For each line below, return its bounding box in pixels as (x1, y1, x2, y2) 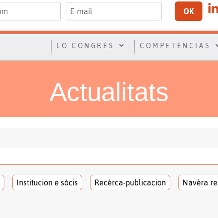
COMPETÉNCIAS (140, 41, 211, 50)
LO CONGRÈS (56, 41, 114, 50)
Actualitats (49, 77, 169, 106)
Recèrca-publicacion (94, 178, 166, 187)
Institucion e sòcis (16, 178, 78, 187)
